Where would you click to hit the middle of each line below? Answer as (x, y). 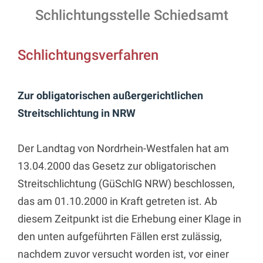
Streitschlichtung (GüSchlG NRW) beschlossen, (126, 183)
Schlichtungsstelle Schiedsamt (131, 15)
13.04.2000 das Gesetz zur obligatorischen (117, 166)
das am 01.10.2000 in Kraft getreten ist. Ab (117, 201)
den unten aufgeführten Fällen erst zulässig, (120, 236)
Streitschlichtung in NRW (77, 113)
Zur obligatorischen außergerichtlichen (110, 95)
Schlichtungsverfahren (88, 55)
